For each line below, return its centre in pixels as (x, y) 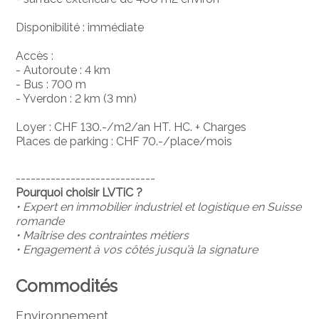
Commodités (67, 286)
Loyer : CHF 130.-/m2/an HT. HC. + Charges (131, 127)
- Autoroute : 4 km (63, 70)
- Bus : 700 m (51, 85)
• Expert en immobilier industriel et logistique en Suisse (159, 207)
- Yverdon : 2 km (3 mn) (77, 99)
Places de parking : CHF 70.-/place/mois (124, 142)
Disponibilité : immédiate (80, 28)
